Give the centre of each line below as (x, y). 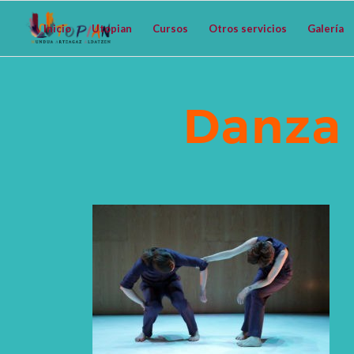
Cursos (171, 28)
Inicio (58, 28)
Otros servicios (248, 28)
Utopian (112, 28)
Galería (326, 28)
